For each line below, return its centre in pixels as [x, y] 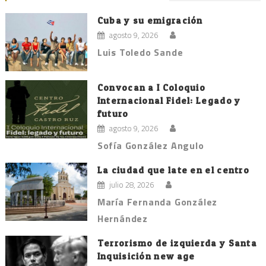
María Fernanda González [157, 202]
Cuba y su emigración [150, 20]
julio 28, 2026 [131, 184]
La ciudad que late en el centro [173, 170]
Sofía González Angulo [151, 145]
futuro [113, 113]
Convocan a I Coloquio [151, 87]
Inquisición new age [146, 256]
